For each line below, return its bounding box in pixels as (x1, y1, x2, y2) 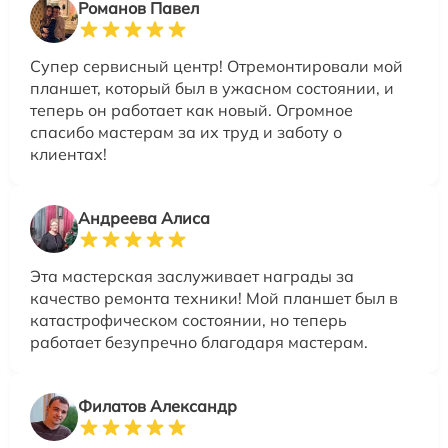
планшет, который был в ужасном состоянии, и (30, 77, 394, 98)
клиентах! (30, 143, 107, 164)
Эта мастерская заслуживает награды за (30, 265, 354, 286)
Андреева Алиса (78, 207, 210, 228)
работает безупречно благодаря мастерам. (30, 331, 368, 352)
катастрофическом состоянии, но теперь (30, 309, 347, 330)
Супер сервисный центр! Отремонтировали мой (30, 55, 403, 76)
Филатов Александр (78, 395, 237, 416)
